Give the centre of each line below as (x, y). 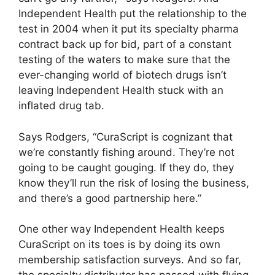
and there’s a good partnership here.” (110, 198)
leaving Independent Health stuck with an (121, 91)
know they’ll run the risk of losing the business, (134, 183)
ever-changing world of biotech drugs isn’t (122, 75)
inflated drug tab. (61, 106)
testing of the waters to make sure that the (124, 60)
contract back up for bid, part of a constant (125, 45)
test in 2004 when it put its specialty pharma (129, 29)
